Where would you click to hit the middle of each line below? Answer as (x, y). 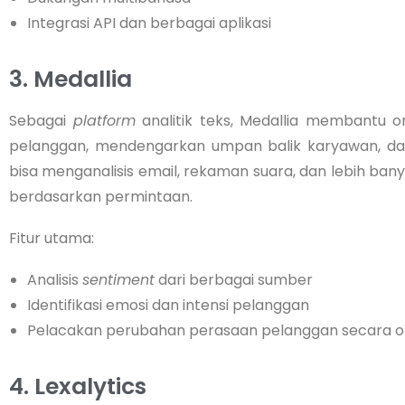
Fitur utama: (52, 238)
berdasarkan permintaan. (101, 196)
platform (104, 120)
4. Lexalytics (78, 386)
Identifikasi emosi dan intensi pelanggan (168, 305)
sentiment (118, 279)
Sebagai (41, 120)
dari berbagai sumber (234, 279)
